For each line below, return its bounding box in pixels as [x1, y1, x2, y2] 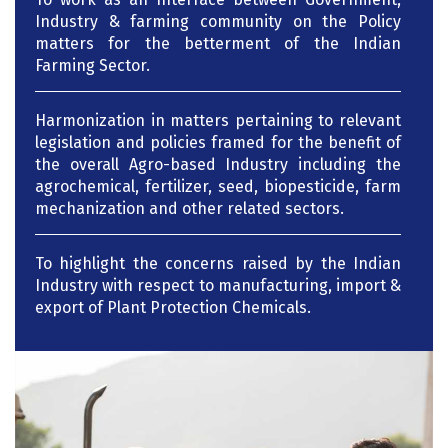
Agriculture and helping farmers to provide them [35, 374, 401, 394]
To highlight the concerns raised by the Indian [35, 253, 401, 273]
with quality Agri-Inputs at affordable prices [35, 396, 360, 416]
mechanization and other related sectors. [35, 198, 344, 218]
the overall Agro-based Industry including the [35, 154, 401, 174]
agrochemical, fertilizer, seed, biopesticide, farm [35, 176, 401, 196]
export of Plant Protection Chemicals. [35, 297, 311, 317]
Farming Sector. [35, 55, 150, 75]
